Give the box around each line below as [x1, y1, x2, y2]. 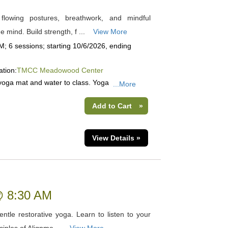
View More [93, 27, 127, 36]
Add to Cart [92, 102, 132, 110]
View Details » [92, 134, 140, 142]
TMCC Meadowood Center [16, 66, 103, 74]
